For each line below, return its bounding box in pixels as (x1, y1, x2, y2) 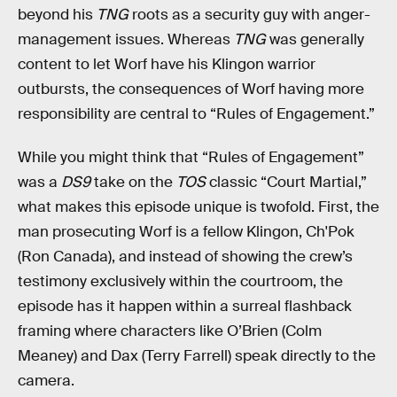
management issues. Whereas (18, 29, 234, 49)
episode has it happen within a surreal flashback (18, 297, 352, 316)
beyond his (18, 4, 97, 24)
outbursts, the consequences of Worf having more (18, 79, 364, 98)
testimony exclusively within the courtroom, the (18, 272, 343, 292)
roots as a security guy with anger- (128, 4, 370, 24)
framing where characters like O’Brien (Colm (18, 322, 322, 341)
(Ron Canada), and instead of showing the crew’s (18, 247, 353, 267)
